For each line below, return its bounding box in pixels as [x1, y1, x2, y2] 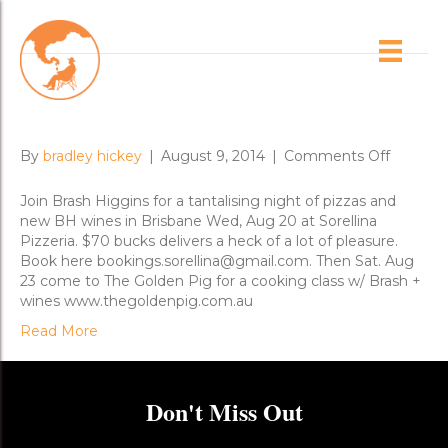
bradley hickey [43, 147, 142, 165]
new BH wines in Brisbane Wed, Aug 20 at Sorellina [20, 212, 377, 230]
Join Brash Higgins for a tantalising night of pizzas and [20, 192, 396, 210]
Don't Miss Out [145, 394, 303, 429]
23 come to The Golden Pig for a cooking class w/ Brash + [20, 272, 421, 290]
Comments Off [284, 147, 390, 165]
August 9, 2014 [161, 147, 265, 165]
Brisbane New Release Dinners [20, 95, 393, 135]
